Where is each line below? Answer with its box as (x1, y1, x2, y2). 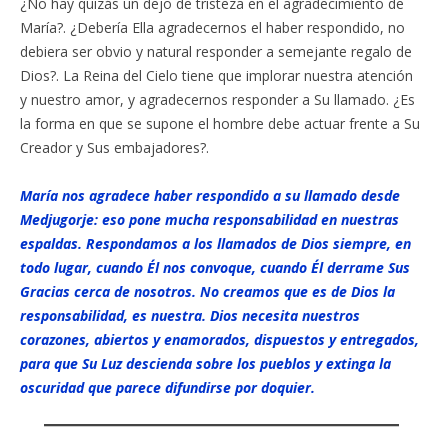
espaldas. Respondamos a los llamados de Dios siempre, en (20, 234, 411, 253)
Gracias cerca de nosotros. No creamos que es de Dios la (20, 282, 395, 301)
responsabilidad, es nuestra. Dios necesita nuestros (20, 306, 360, 325)
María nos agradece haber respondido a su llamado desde (20, 186, 400, 205)
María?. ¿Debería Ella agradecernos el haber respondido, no (20, 18, 405, 37)
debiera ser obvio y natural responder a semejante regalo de (20, 42, 412, 61)
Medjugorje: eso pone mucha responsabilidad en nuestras (20, 210, 399, 229)
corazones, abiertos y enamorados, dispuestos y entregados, (20, 330, 419, 349)
